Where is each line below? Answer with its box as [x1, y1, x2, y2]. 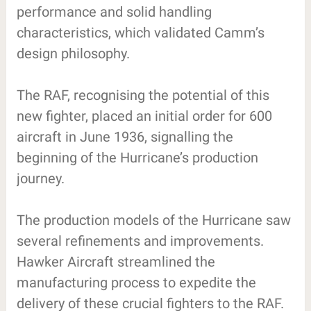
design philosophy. [16, 44, 130, 62]
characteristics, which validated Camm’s [16, 24, 264, 41]
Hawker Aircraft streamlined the [16, 253, 215, 270]
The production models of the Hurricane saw [16, 211, 291, 228]
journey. [16, 169, 65, 187]
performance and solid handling [16, 3, 212, 20]
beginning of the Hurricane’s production [16, 149, 258, 166]
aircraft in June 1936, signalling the [16, 128, 233, 145]
